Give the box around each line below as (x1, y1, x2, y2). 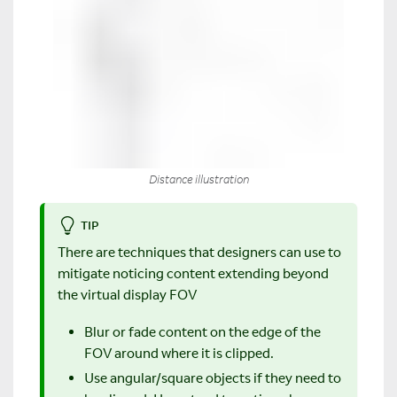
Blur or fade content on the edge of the (84, 323, 321, 341)
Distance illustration (148, 172, 249, 187)
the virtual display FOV (58, 285, 197, 303)
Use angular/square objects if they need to (84, 370, 341, 387)
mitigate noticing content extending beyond (58, 264, 329, 282)
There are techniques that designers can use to (58, 243, 341, 261)
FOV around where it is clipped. (84, 345, 274, 362)
